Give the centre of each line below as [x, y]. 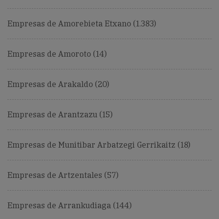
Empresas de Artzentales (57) [63, 175]
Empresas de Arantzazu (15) [60, 115]
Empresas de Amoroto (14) [57, 54]
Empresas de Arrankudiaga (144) [69, 206]
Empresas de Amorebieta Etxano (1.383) [82, 24]
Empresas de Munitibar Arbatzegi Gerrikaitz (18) [99, 145]
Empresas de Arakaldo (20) [58, 85]
